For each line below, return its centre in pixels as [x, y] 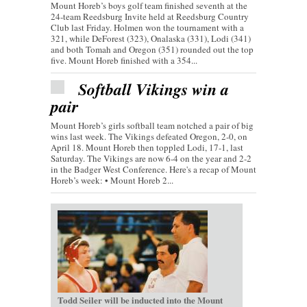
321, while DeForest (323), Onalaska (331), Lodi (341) [151, 39]
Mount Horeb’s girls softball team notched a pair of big [152, 126]
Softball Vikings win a [153, 89]
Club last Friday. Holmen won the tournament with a [147, 28]
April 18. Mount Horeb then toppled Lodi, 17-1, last [147, 148]
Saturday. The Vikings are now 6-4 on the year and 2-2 [151, 159]
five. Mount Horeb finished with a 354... [124, 61]
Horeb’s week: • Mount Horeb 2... [112, 181]
